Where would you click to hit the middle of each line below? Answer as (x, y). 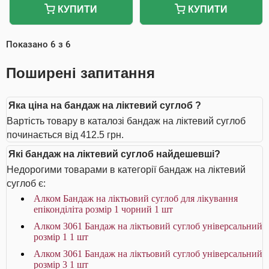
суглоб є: (26, 183)
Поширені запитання (80, 73)
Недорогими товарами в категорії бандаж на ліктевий (126, 170)
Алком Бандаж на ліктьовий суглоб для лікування (136, 198)
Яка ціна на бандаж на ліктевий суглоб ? (105, 105)
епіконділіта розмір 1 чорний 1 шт (103, 209)
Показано (28, 44)
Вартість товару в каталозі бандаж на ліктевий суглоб (126, 121)
